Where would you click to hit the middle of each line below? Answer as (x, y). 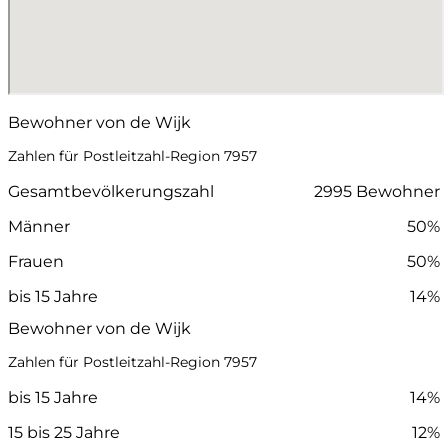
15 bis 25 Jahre (64, 432)
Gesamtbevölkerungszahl (111, 191)
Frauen (36, 261)
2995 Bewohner (377, 191)
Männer (39, 226)
